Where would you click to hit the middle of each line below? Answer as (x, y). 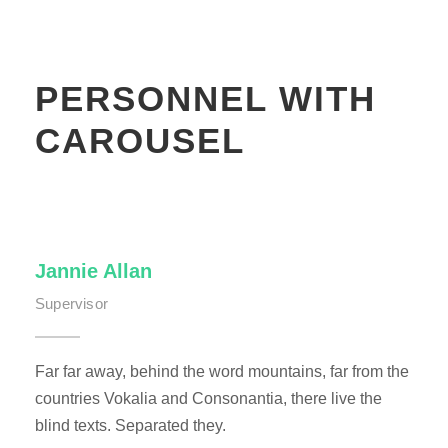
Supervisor (71, 304)
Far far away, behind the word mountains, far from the (222, 372)
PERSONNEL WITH (205, 98)
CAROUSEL (140, 140)
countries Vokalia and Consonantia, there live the (208, 399)
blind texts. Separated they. (130, 426)
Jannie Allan (93, 271)
